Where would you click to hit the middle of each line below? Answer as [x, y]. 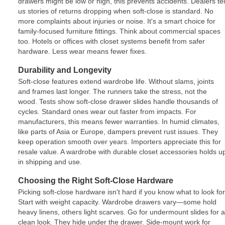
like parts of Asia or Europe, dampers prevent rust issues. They [118, 131]
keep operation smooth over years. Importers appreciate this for [120, 141]
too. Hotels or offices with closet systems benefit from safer [111, 41]
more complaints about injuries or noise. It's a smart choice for [117, 21]
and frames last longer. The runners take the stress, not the [113, 91]
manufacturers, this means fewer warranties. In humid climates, [119, 121]
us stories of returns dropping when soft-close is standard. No [116, 11]
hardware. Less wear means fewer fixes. [82, 51]
